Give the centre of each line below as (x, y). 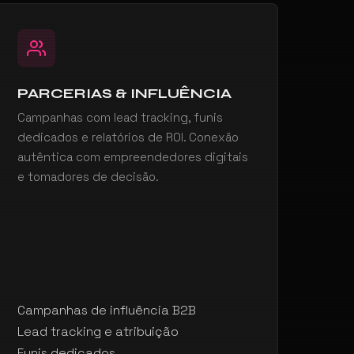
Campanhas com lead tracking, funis (121, 117)
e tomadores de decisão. (88, 177)
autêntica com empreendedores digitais (133, 157)
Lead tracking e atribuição (98, 331)
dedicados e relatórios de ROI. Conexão (128, 137)
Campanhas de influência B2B (107, 310)
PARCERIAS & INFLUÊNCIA (125, 93)
